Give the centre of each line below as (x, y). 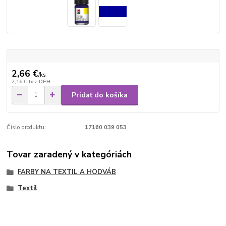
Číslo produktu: (26, 128)
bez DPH (39, 82)
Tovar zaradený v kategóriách (69, 155)
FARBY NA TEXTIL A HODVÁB (67, 172)
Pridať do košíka (100, 95)
